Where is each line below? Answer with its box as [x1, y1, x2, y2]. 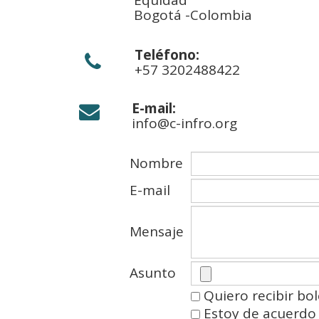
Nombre [130, 154, 190, 172]
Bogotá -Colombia [134, 6, 252, 24]
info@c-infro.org [132, 114, 237, 132]
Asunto [130, 263, 183, 282]
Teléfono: [135, 46, 199, 64]
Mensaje [130, 222, 191, 241]
